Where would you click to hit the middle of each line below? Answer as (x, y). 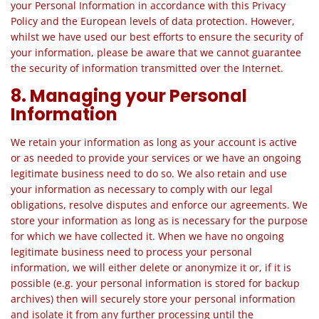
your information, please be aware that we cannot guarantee (156, 52)
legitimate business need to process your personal (131, 252)
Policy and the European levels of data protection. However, (153, 21)
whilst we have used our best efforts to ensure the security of (157, 37)
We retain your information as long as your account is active (154, 142)
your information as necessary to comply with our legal (142, 189)
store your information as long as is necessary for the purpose (159, 220)
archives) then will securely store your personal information (153, 299)
